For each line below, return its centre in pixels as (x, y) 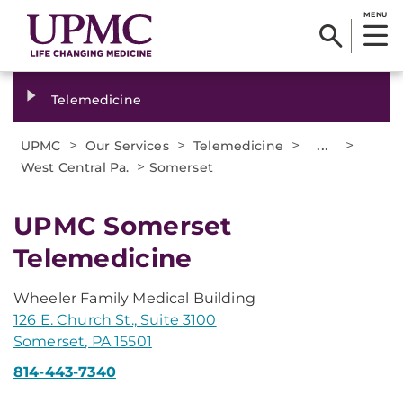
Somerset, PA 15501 (83, 341)
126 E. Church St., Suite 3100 (115, 320)
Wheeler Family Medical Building (134, 298)
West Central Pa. (75, 167)
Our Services (127, 146)
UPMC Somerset (123, 226)
